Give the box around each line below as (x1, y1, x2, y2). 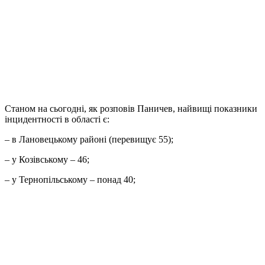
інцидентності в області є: (5, 114, 109, 125)
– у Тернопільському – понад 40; (5, 174, 135, 185)
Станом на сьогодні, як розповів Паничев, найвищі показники (5, 104, 257, 114)
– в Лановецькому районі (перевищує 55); (5, 134, 173, 145)
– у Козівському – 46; (5, 154, 89, 165)
